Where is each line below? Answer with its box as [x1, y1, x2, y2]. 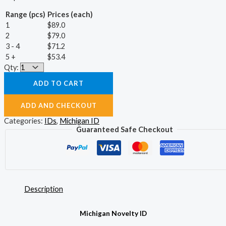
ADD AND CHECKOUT [20, 101, 97, 109]
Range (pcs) [6, 10, 45, 19]
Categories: [4, 116, 44, 125]
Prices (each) [47, 10, 93, 19]
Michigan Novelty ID [79, 209, 147, 217]
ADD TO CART [33, 79, 84, 87]
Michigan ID [60, 116, 99, 125]
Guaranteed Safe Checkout [76, 125, 173, 134]
